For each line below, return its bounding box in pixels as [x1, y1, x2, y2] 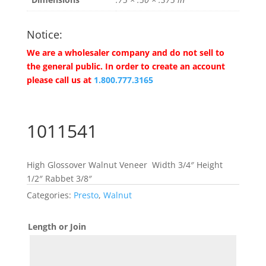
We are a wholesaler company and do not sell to [26, 46, 224, 58]
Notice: [26, 27, 62, 42]
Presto [73, 189, 99, 201]
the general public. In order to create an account [26, 60, 225, 72]
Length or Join [27, 220, 86, 232]
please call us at [26, 74, 91, 85]
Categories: [26, 189, 74, 201]
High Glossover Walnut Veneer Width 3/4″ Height [26, 159, 223, 170]
